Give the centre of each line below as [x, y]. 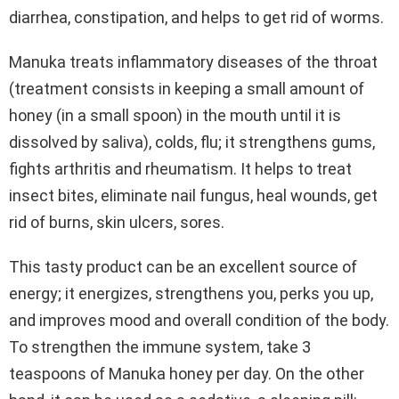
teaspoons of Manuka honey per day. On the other [187, 374]
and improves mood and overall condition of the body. [199, 321]
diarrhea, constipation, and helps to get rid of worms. [196, 18]
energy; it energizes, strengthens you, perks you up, [191, 294]
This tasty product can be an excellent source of [183, 267]
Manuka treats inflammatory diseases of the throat [193, 62]
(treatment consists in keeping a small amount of [187, 89]
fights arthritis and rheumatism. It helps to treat [180, 169]
